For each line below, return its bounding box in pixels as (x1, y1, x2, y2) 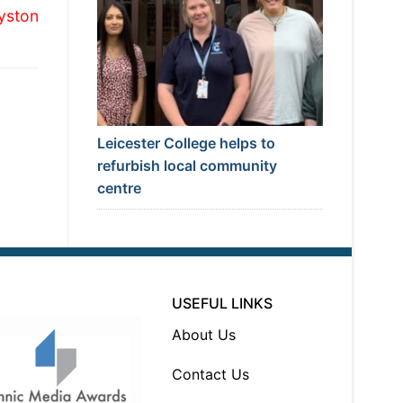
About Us (172, 326, 237, 345)
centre (96, 179, 141, 198)
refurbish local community (96, 157, 277, 175)
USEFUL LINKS (172, 294, 273, 313)
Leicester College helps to (96, 134, 275, 153)
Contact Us (172, 365, 250, 384)
